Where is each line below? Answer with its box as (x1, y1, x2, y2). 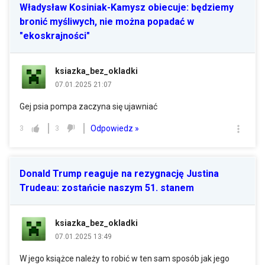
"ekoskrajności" (20, 30, 90, 41)
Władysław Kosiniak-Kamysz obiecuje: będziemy (20, 2, 234, 13)
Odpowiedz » (91, 123, 139, 133)
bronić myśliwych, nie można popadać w (20, 16, 194, 27)
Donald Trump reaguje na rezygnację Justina (20, 168, 219, 179)
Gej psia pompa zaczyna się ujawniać (20, 102, 157, 111)
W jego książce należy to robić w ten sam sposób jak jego (20, 254, 230, 263)
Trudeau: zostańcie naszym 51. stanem (20, 182, 194, 193)
